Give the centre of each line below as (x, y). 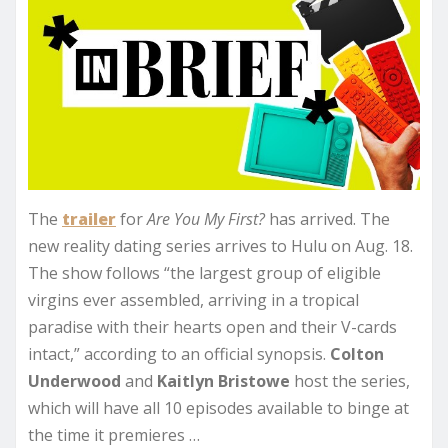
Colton (357, 354)
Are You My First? (206, 219)
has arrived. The (327, 219)
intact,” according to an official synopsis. (179, 354)
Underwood (74, 381)
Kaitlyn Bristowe (223, 381)
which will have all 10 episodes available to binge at (218, 408)
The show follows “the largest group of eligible (204, 273)
